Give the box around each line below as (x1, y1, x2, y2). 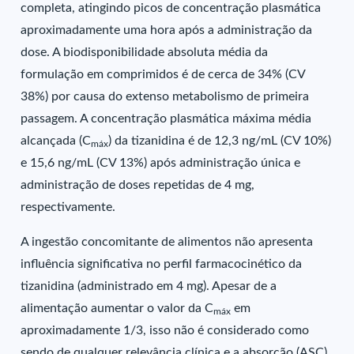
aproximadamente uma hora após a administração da (21, 24, 313, 36)
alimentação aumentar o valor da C (21, 302, 214, 314)
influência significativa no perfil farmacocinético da (21, 258, 303, 270)
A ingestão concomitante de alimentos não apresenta (21, 235, 314, 248)
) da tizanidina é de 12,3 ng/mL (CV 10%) (108, 134, 332, 147)
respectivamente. (21, 201, 116, 213)
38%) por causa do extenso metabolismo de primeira (21, 90, 310, 103)
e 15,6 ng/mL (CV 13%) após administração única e (21, 156, 301, 169)
